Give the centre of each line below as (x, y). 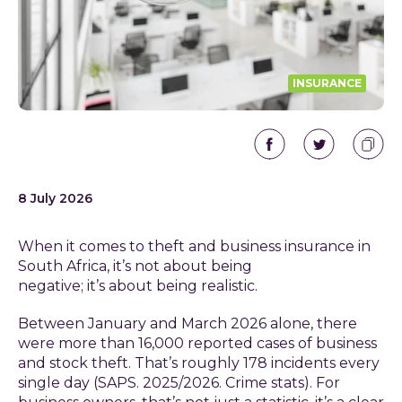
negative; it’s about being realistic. (140, 286)
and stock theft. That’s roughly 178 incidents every (199, 363)
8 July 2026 (55, 198)
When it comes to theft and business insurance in (194, 246)
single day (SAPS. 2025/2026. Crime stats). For (179, 383)
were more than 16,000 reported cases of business (197, 343)
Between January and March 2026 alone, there (188, 323)
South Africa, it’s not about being (135, 266)
